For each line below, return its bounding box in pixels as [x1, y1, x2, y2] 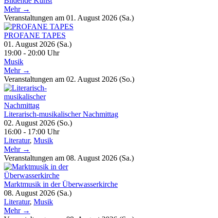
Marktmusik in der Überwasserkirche [4, 180, 118, 188]
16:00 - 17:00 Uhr [4, 127, 59, 136]
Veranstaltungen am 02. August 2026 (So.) [4, 74, 134, 83]
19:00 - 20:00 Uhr [4, 48, 59, 57]
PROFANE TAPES [4, 31, 66, 39]
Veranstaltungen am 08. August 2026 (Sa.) [4, 153, 134, 162]
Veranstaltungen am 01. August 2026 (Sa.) [4, 13, 134, 22]
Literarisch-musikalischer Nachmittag [4, 109, 118, 118]
